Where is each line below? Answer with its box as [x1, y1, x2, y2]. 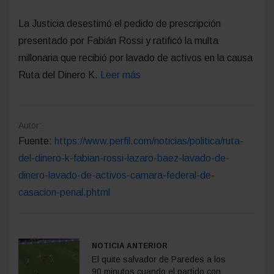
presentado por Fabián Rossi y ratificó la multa [18, 35, 218, 46]
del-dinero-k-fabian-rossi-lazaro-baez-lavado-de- [18, 152, 229, 163]
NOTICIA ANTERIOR [92, 241, 168, 250]
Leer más [100, 69, 141, 80]
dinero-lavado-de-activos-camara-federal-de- [18, 169, 215, 180]
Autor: [18, 120, 42, 130]
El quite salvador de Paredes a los [92, 254, 226, 264]
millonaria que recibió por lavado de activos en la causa [18, 52, 253, 63]
